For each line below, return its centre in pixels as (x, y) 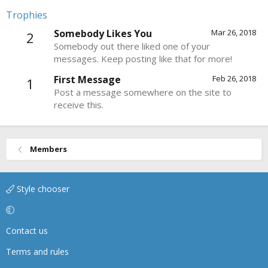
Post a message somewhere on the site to (143, 92)
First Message (87, 80)
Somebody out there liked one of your (132, 46)
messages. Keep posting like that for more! (143, 59)
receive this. (79, 105)
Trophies (27, 15)
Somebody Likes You (103, 34)
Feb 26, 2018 (234, 79)
